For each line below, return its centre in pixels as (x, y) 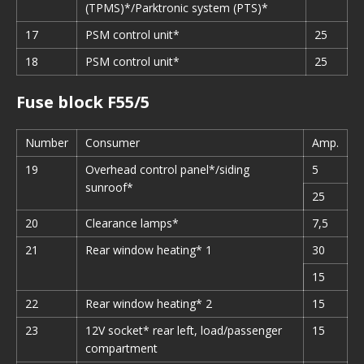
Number (47, 143)
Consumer (113, 143)
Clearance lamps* (132, 223)
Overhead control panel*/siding (167, 169)
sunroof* (109, 187)
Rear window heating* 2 (149, 303)
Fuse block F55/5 (83, 102)
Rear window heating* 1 (149, 250)
